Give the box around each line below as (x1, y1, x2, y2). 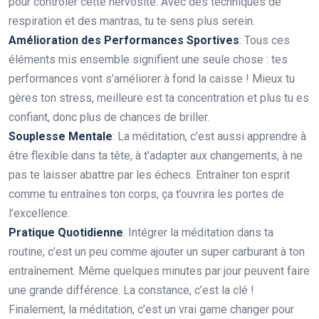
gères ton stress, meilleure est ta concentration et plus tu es (9, 91, 309, 105)
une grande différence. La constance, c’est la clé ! (9, 283, 254, 298)
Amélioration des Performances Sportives (9, 33, 239, 48)
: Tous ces (239, 33, 290, 48)
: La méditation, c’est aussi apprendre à (113, 130, 306, 144)
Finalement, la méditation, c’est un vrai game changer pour (9, 303, 294, 317)
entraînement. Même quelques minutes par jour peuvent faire (9, 264, 310, 278)
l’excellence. (9, 206, 70, 221)
